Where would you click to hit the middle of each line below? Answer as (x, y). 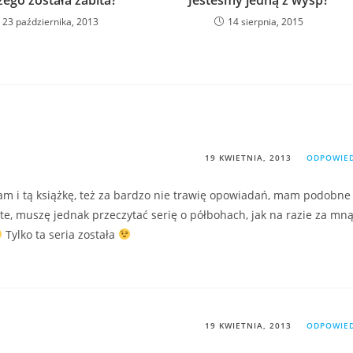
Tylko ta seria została (60, 234)
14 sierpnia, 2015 (265, 22)
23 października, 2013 (51, 22)
